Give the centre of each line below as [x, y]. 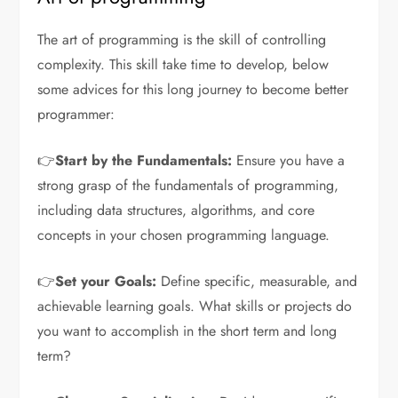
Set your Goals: [106, 281]
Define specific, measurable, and [257, 281]
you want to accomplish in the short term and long [187, 330]
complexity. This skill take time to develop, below [183, 64]
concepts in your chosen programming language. [184, 235]
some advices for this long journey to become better [193, 89]
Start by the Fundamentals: [144, 160]
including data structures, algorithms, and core [176, 210]
